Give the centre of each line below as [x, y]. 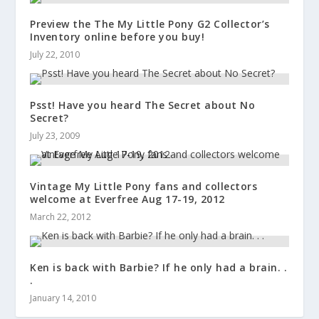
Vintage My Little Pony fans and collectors [144, 186]
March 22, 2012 [61, 217]
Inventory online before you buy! [117, 37]
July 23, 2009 [55, 136]
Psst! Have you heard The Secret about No [143, 105]
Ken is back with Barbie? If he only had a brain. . [159, 267]
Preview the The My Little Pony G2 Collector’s [150, 24]
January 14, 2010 [63, 298]
